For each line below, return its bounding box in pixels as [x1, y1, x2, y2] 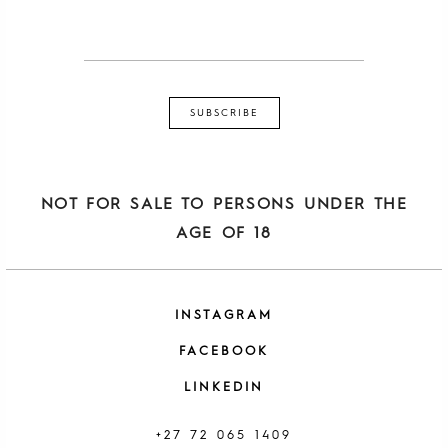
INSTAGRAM [175, 309, 273, 323]
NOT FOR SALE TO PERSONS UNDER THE [40, 197, 408, 214]
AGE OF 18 [176, 226, 272, 243]
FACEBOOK [179, 345, 269, 359]
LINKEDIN [184, 380, 264, 394]
